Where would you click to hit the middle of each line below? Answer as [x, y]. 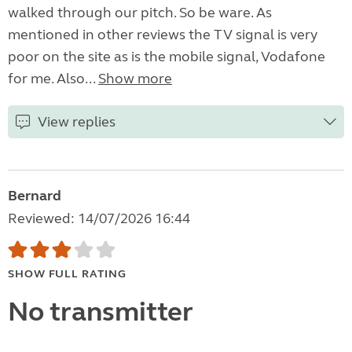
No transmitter [101, 312]
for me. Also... [53, 79]
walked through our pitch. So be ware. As [140, 13]
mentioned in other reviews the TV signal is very [163, 35]
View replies [77, 122]
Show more [135, 79]
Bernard [35, 196]
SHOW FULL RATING [67, 274]
